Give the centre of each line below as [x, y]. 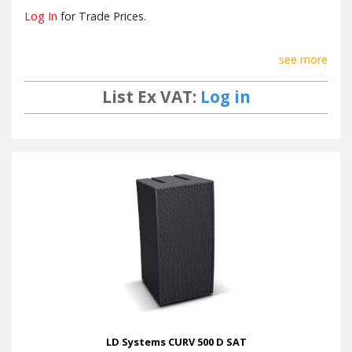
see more [303, 60]
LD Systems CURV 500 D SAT [176, 341]
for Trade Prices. [102, 16]
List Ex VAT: [151, 97]
